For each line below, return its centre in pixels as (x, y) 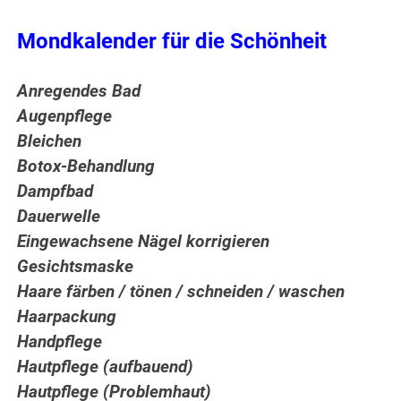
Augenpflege (65, 117)
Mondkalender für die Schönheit (172, 42)
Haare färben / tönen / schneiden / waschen (181, 292)
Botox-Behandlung (86, 167)
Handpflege (60, 342)
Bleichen (50, 142)
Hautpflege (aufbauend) (106, 367)
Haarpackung (67, 317)
